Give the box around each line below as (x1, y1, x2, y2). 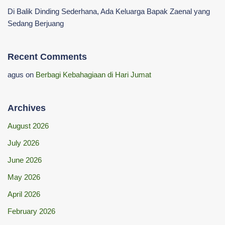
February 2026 (8, 206, 55, 215)
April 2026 (8, 189, 40, 198)
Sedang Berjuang (8, 19, 64, 28)
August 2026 (8, 121, 49, 130)
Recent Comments (8, 51, 87, 62)
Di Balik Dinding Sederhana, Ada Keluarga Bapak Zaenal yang (8, 7, 210, 16)
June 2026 (8, 155, 42, 164)
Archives (8, 102, 46, 113)
